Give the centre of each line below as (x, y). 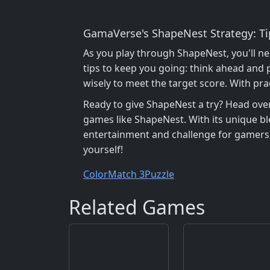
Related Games (137, 207)
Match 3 (126, 174)
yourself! (103, 149)
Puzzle (159, 174)
